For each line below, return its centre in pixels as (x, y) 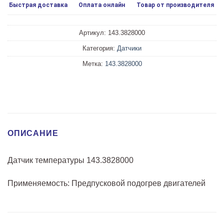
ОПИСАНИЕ (33, 133)
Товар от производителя (175, 5)
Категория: (100, 48)
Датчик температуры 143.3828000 (70, 160)
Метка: (93, 64)
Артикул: (93, 33)
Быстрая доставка (38, 5)
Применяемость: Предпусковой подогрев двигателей (106, 183)
